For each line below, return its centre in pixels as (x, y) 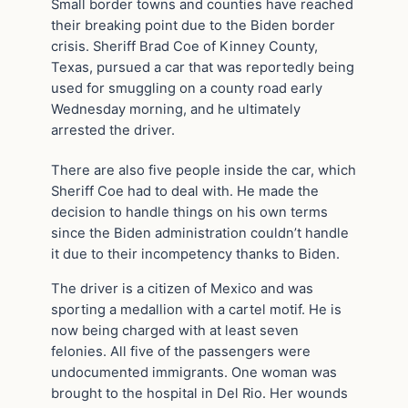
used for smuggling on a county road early (187, 88)
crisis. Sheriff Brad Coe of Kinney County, (184, 46)
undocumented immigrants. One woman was (194, 373)
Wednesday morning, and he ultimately (176, 109)
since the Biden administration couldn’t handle (200, 234)
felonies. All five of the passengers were (181, 352)
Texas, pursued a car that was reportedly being (203, 67)
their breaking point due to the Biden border (193, 25)
